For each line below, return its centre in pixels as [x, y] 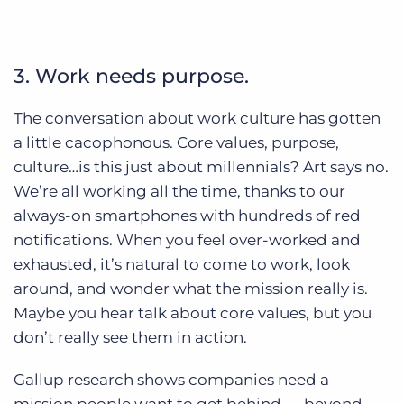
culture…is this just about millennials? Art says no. [201, 167]
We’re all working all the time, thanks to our [179, 192]
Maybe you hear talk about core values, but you [193, 313]
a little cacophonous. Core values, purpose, [176, 143]
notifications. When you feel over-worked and [187, 240]
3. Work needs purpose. [131, 77]
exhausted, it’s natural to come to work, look [182, 265]
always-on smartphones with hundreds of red [187, 216]
